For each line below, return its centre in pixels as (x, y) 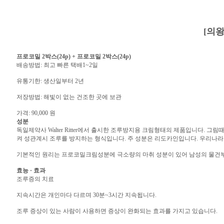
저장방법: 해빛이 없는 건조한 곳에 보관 (69, 97)
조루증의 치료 (35, 179)
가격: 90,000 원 (36, 113)
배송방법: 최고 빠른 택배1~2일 (57, 65)
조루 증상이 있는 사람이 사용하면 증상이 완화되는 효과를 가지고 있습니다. (117, 211)
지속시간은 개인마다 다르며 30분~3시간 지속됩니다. (86, 195)
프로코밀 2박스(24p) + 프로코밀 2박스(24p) (73, 56)
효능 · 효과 (31, 170)
